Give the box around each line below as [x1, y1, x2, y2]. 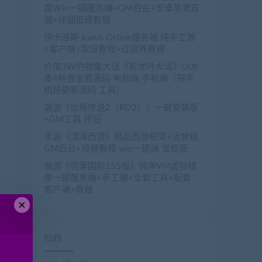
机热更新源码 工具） [44, 86, 125, 95]
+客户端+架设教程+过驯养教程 [44, 45, 165, 54]
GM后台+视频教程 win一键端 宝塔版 [44, 144, 188, 154]
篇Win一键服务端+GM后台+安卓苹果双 [44, 4, 199, 13]
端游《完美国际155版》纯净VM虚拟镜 [44, 162, 196, 171]
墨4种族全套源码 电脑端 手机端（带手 [44, 74, 194, 84]
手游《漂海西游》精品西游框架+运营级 [44, 133, 198, 142]
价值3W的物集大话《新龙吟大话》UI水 [44, 63, 199, 72]
